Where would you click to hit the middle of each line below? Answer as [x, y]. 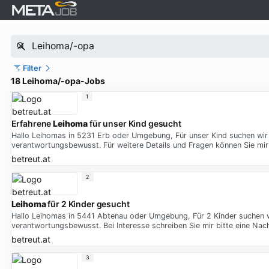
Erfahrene [32, 124]
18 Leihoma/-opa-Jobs [58, 81]
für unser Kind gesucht [134, 124]
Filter [32, 68]
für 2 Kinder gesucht [88, 204]
